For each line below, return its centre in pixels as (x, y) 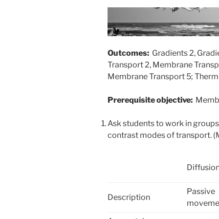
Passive (201, 191)
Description (129, 197)
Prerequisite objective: (152, 100)
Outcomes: (130, 53)
